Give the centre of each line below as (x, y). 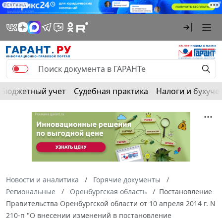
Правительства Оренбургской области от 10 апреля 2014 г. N (111, 204)
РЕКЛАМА (15, 5)
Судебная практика (111, 91)
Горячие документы (127, 180)
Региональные (31, 192)
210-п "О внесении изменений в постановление (89, 216)
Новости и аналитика (42, 180)
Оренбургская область (108, 192)
